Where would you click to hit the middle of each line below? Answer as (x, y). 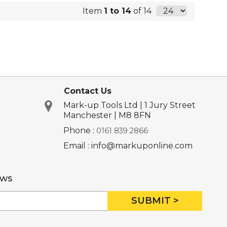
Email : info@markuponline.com (128, 146)
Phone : (80, 131)
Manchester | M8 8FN (107, 116)
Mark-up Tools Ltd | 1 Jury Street (129, 105)
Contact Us (87, 91)
